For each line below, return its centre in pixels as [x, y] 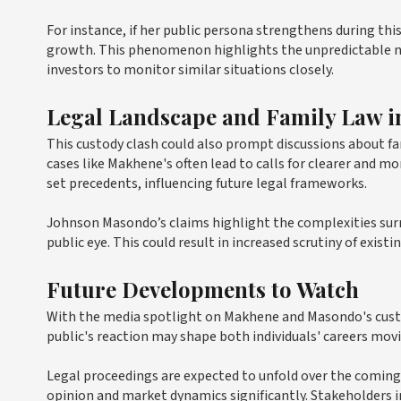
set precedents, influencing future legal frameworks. [207, 184]
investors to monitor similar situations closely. [190, 70]
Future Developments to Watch [203, 290]
